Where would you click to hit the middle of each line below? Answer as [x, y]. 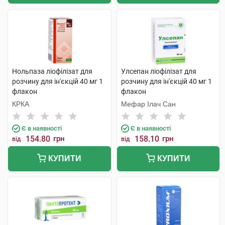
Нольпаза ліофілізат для [52, 71]
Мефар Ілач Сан [148, 104]
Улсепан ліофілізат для [158, 71]
